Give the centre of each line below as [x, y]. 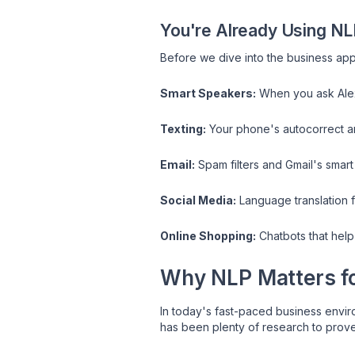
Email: [177, 164]
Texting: [183, 128]
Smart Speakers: [208, 93]
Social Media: [198, 200]
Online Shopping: [208, 235]
